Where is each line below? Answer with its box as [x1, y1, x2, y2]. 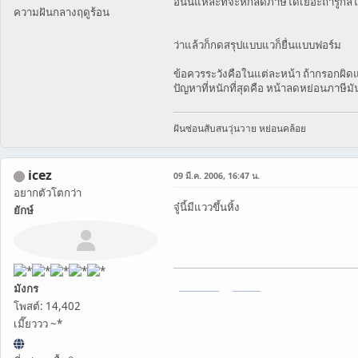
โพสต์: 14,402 [14, 299, 81, 314]
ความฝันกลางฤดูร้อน [14, 5, 109, 20]
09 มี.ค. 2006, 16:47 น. [173, 169, 260, 182]
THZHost [179, 277, 219, 292]
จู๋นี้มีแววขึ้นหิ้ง [173, 200, 240, 215]
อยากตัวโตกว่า [14, 185, 82, 201]
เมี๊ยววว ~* [14, 316, 62, 332]
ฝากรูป [233, 277, 261, 292]
